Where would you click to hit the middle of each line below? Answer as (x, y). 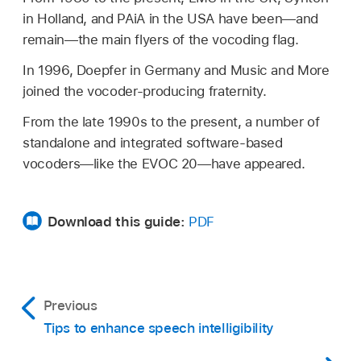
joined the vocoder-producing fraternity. (145, 91)
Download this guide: (118, 222)
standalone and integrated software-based (153, 143)
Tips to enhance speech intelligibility (158, 328)
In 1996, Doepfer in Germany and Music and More (176, 71)
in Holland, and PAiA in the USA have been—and (170, 19)
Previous (70, 306)
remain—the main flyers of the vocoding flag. (161, 40)
